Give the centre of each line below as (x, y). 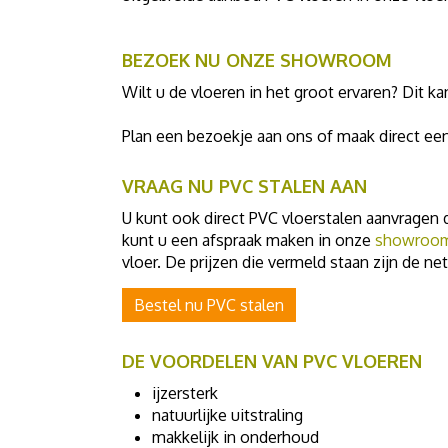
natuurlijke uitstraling (227, 415)
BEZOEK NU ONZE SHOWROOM (257, 60)
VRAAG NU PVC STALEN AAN (244, 186)
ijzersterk (185, 393)
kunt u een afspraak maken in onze (248, 240)
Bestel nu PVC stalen (209, 305)
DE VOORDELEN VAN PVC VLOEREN (272, 361)
